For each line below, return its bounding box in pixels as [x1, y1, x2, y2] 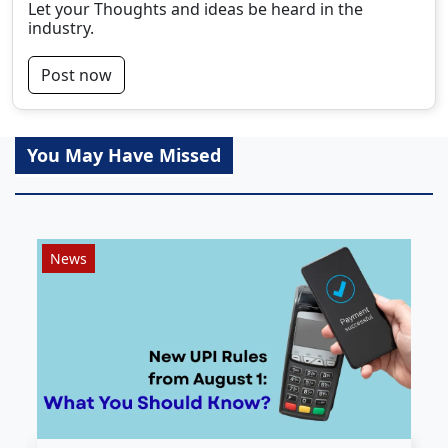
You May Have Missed [27, 142, 221, 167]
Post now [41, 63, 112, 86]
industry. [28, 16, 94, 39]
